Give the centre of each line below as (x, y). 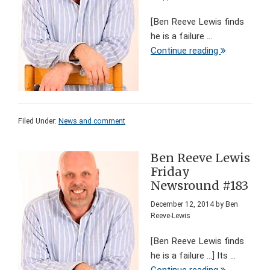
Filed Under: (38, 121)
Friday (170, 172)
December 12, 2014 (182, 205)
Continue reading (186, 51)
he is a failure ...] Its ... (193, 256)
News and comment (92, 121)
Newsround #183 (199, 186)
